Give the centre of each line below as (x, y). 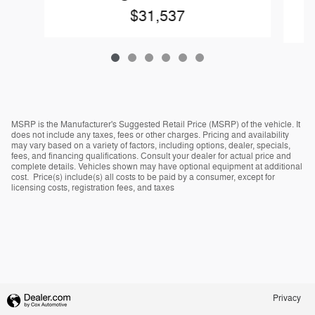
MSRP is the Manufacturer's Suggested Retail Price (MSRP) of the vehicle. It (156, 125)
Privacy (287, 298)
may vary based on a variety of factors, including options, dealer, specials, (151, 146)
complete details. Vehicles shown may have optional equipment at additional (157, 167)
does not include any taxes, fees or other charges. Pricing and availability (150, 135)
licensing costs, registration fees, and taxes (93, 188)
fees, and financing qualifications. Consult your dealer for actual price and (151, 156)
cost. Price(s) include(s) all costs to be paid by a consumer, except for (143, 178)
